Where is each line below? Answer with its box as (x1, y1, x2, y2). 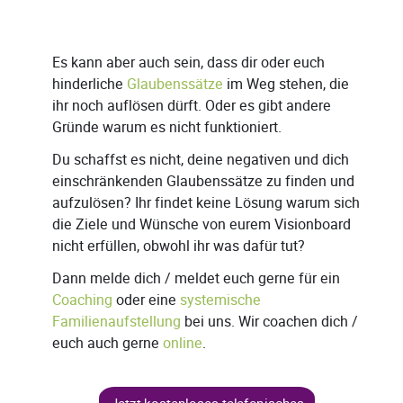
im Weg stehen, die (223, 74, 349, 95)
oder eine (112, 290, 180, 311)
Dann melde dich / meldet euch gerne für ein (52, 268, 340, 290)
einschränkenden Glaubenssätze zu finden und (52, 171, 354, 193)
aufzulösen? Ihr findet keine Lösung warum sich (52, 193, 360, 214)
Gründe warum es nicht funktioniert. (52, 117, 282, 139)
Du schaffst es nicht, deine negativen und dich (52, 149, 349, 171)
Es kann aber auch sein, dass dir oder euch (52, 52, 325, 74)
